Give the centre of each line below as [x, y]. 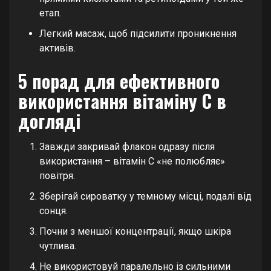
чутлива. [58, 246]
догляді [49, 121]
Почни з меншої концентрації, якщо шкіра [135, 232]
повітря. [57, 176]
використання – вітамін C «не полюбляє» [132, 162]
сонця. [54, 211]
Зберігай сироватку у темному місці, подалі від [145, 197]
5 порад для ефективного [119, 81]
